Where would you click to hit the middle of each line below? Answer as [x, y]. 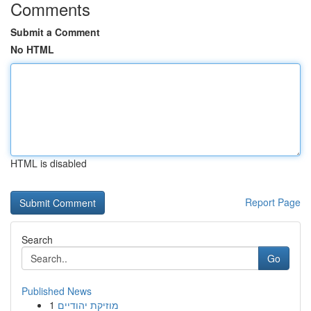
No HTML [32, 49]
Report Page [273, 202]
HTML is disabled [49, 163]
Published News [57, 291]
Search [37, 239]
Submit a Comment [55, 32]
